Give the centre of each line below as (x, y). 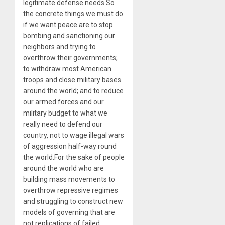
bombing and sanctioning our (69, 36)
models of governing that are (69, 213)
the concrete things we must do (73, 14)
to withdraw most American (67, 69)
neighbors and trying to (60, 47)
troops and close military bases (72, 80)
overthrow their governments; (70, 58)
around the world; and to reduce (73, 91)
